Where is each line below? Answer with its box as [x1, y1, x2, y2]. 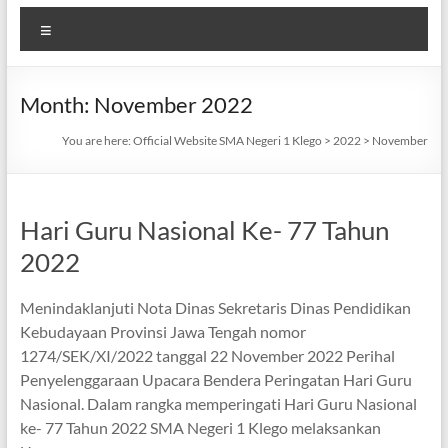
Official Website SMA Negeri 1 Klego [133, 133, 323, 148]
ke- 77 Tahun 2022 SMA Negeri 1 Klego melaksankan [19, 418, 381, 437]
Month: [19, 91, 94, 118]
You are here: [62, 133, 134, 148]
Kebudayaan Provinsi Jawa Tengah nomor [19, 322, 306, 341]
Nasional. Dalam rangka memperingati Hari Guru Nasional [19, 394, 417, 413]
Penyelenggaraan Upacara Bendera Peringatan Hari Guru [19, 370, 412, 389]
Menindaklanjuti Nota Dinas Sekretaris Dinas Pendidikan [19, 298, 411, 317]
